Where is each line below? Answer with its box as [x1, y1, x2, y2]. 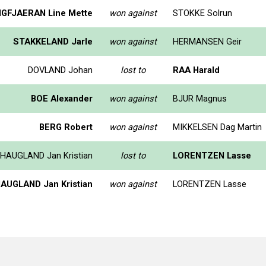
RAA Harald [173, 64, 220, 75]
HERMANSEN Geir [173, 36, 242, 47]
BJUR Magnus [173, 93, 227, 104]
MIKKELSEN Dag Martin [173, 121, 262, 132]
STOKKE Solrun [173, 7, 232, 18]
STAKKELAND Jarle [13, 36, 93, 47]
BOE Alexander [31, 93, 93, 104]
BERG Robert [39, 121, 93, 132]
